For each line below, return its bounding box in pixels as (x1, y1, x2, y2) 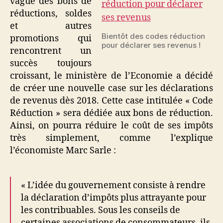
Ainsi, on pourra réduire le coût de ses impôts (10, 119, 213, 131)
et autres (10, 20, 92, 32)
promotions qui (10, 32, 92, 44)
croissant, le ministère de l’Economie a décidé (10, 70, 213, 82)
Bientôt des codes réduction (102, 31, 205, 41)
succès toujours (10, 57, 92, 69)
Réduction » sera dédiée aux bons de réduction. (10, 107, 213, 119)
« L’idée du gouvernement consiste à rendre (21, 179, 206, 191)
